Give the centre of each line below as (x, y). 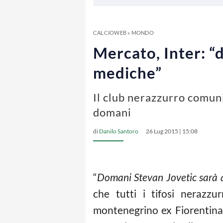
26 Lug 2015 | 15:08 (172, 131)
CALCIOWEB (110, 33)
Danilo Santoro (119, 131)
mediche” (127, 73)
